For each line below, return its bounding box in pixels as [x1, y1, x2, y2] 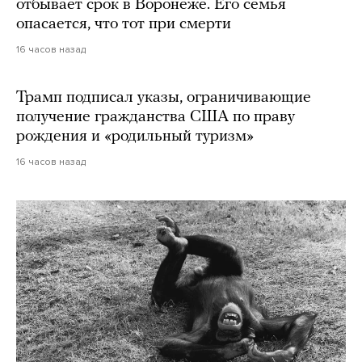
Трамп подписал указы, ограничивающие [16, 90, 311, 107]
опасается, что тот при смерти [16, 16, 231, 33]
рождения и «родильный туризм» [16, 128, 254, 145]
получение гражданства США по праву [16, 109, 295, 126]
